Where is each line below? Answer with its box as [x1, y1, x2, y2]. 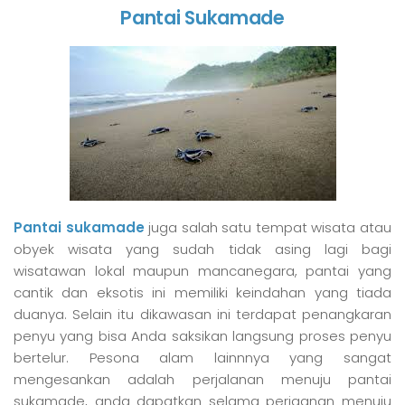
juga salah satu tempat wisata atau [144, 217, 392, 237]
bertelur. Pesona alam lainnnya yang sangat [14, 347, 391, 367]
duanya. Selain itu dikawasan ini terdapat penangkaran [14, 304, 391, 324]
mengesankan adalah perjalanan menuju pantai [14, 369, 391, 389]
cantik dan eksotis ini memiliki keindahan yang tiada [14, 282, 391, 302]
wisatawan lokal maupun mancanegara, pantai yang [14, 260, 391, 280]
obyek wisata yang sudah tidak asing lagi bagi [14, 239, 391, 259]
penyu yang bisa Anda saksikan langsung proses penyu [14, 325, 391, 345]
